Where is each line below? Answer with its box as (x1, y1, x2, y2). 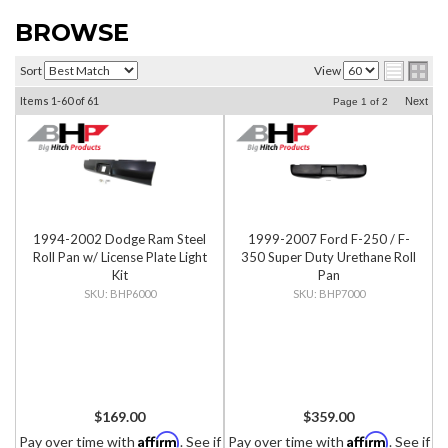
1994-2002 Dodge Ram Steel (33, 231, 206, 247)
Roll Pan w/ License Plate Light (32, 249, 207, 265)
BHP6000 (109, 287, 156, 300)
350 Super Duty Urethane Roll (241, 249, 416, 265)
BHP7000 (318, 287, 365, 300)
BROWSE (15, 18, 129, 47)
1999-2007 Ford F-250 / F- (247, 231, 410, 247)
